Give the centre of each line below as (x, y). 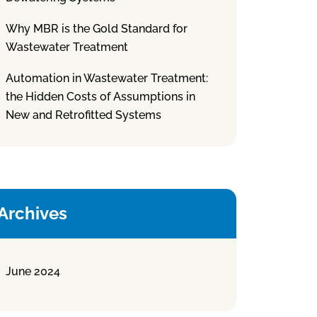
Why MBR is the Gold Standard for (97, 29)
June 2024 (33, 271)
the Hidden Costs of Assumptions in (100, 97)
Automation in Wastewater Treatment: (107, 78)
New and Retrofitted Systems (83, 115)
